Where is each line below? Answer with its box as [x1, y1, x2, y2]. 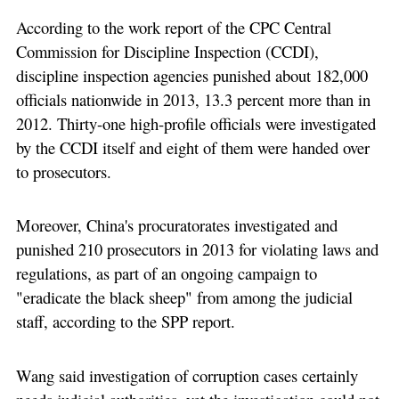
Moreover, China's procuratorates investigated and [15, 214, 338, 237]
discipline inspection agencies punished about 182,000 [15, 64, 368, 86]
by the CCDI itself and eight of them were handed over [15, 136, 370, 159]
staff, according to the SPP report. [15, 310, 235, 333]
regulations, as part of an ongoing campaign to [15, 262, 317, 285]
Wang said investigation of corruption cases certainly [15, 363, 358, 387]
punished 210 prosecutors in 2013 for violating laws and [15, 238, 379, 261]
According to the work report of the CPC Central [15, 16, 331, 38]
